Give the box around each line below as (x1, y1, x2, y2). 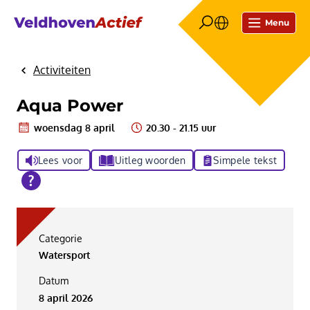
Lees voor (37, 154, 83, 167)
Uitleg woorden (114, 154, 186, 167)
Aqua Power (17, 95, 123, 116)
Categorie (38, 232, 82, 245)
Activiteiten (33, 62, 91, 77)
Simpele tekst (213, 154, 277, 167)
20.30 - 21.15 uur (146, 122, 216, 134)
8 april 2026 (38, 291, 93, 304)
